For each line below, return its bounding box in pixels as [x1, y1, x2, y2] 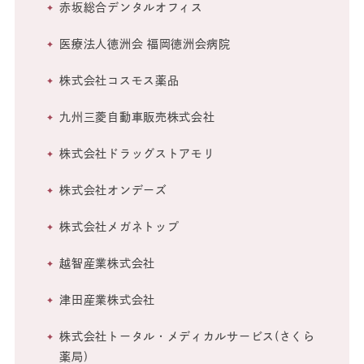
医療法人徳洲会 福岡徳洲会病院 [59, 38, 231, 50]
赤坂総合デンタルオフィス [59, 2, 203, 14]
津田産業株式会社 [59, 294, 155, 306]
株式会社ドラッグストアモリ [59, 148, 215, 160]
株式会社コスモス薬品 [59, 75, 180, 87]
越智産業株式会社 [59, 258, 155, 270]
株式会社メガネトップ [59, 221, 180, 233]
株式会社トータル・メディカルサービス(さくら [59, 331, 315, 343]
